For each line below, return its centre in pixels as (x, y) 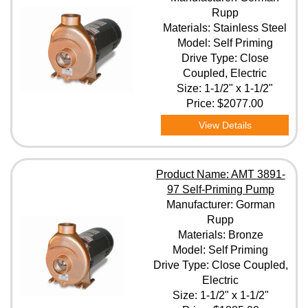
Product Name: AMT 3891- (220, 174)
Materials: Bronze (220, 235)
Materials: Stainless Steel (225, 28)
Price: (202, 103)
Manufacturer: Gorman (220, 205)
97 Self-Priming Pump (220, 189)
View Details (225, 125)
